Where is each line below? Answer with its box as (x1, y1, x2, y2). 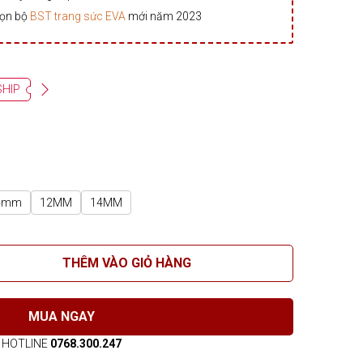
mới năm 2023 (128, 10, 202, 23)
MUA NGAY (28, 309, 95, 324)
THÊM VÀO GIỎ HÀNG (62, 255, 191, 271)
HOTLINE (2, 337, 50, 350)
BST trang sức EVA (30, 10, 128, 23)
